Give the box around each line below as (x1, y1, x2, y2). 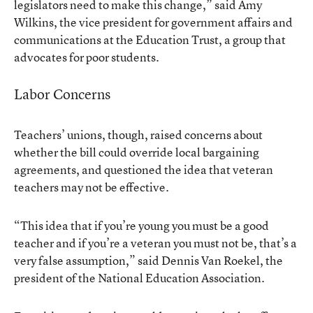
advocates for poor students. (14, 49, 159, 65)
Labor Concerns (14, 85, 110, 103)
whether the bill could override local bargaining (14, 144, 259, 160)
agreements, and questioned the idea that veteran (14, 161, 273, 177)
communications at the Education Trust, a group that (14, 31, 286, 48)
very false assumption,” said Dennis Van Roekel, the (14, 252, 283, 268)
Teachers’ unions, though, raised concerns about (14, 126, 263, 143)
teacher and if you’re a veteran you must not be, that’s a (14, 235, 297, 251)
